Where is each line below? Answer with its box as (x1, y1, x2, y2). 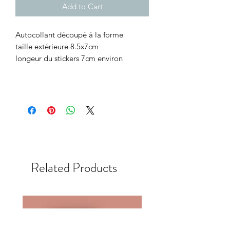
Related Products (31, 158, 117, 177)
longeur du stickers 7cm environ (15, 53, 123, 63)
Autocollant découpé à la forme (15, 29, 123, 40)
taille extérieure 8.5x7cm (15, 41, 99, 51)
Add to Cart (62, 1, 103, 11)
